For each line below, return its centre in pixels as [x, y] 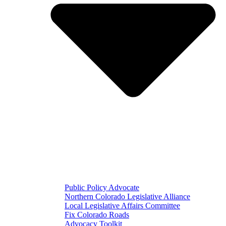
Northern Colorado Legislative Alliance [127, 197]
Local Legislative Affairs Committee [122, 206]
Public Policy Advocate [102, 188]
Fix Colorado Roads [97, 215]
